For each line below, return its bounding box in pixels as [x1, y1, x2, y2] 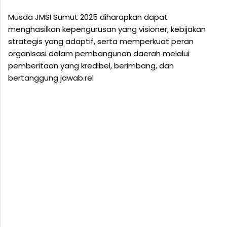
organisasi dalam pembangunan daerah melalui [8, 48, 190, 59]
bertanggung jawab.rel [8, 72, 94, 84]
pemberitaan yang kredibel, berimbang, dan [8, 60, 174, 71]
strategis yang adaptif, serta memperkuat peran [8, 36, 194, 47]
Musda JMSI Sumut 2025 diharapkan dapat [8, 12, 168, 23]
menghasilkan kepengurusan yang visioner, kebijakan [8, 24, 206, 35]
